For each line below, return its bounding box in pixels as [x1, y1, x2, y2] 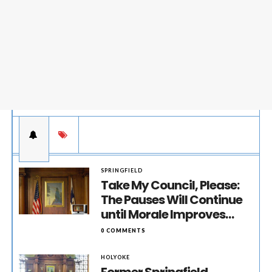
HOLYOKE [101, 254, 131, 260]
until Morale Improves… [101, 206, 234, 223]
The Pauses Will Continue [101, 191, 243, 208]
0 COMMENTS [101, 227, 146, 234]
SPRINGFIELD [101, 167, 143, 174]
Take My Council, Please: [101, 177, 240, 194]
